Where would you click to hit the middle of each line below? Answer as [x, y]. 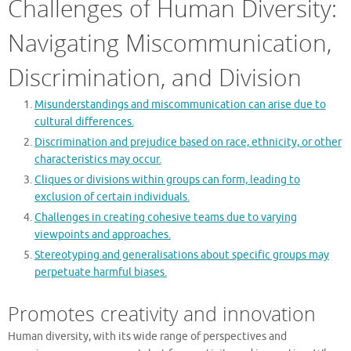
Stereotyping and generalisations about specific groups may [181, 255]
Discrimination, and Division [155, 77]
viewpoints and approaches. [102, 234]
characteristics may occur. [98, 159]
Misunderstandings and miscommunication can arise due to [180, 104]
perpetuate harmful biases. [100, 272]
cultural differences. [84, 121]
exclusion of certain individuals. [112, 197]
